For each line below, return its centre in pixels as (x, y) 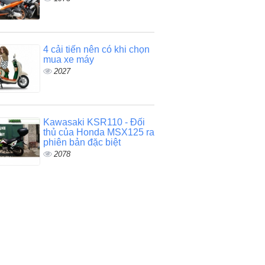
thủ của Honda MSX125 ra (98, 132)
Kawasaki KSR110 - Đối (94, 122)
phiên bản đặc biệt (82, 142)
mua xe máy (68, 59)
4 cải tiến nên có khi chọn (96, 49)
